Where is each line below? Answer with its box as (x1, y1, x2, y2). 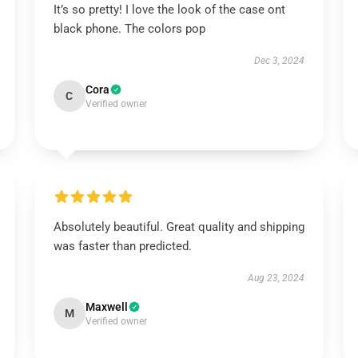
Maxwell (85, 300, 128, 313)
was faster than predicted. (53, 239, 192, 253)
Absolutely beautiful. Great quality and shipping (53, 220, 304, 234)
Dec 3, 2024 (254, 55, 305, 66)
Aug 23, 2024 (248, 272, 305, 284)
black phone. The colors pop (53, 22, 205, 36)
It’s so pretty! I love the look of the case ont (53, 2, 285, 17)
